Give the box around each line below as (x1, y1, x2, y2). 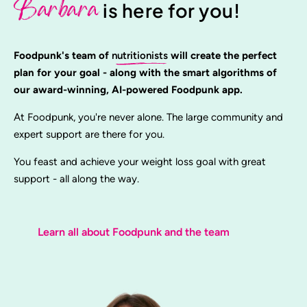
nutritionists (112, 49, 171, 62)
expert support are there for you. (14, 127, 164, 140)
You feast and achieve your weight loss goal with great (14, 155, 266, 168)
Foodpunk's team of (14, 49, 112, 62)
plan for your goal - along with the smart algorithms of (14, 66, 277, 79)
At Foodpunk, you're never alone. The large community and (14, 110, 283, 123)
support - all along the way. (14, 172, 139, 185)
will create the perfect (171, 49, 277, 62)
